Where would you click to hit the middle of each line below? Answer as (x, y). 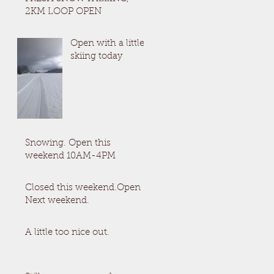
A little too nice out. (67, 233)
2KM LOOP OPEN (63, 12)
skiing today (96, 57)
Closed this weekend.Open (83, 188)
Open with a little (107, 44)
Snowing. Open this (68, 143)
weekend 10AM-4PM (70, 156)
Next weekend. (57, 201)
